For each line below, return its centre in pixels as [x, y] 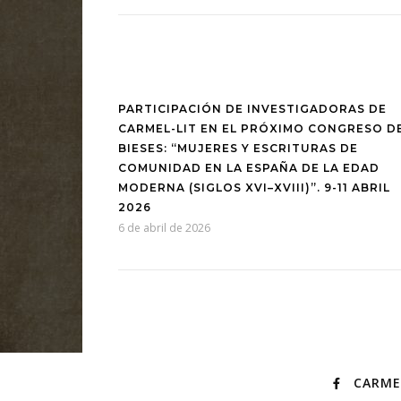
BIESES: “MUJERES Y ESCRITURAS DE [238, 148]
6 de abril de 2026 [164, 227]
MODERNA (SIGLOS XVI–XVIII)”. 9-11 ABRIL [254, 187]
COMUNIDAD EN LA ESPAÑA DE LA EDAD [249, 167]
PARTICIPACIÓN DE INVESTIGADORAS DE [252, 108]
